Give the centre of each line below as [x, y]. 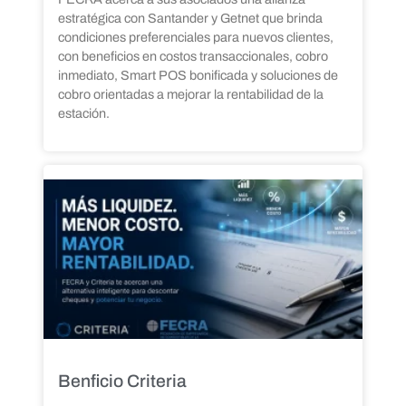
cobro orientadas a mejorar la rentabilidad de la [191, 95]
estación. [84, 114]
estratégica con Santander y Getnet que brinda [190, 19]
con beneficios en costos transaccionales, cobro [193, 57]
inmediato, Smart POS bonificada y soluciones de [198, 76]
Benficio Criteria [122, 382]
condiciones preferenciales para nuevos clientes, [196, 38]
